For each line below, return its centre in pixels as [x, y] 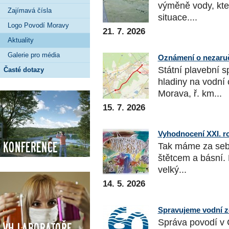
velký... [172, 170]
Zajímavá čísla [30, 10]
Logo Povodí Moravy [38, 25]
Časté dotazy [24, 70]
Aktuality [21, 40]
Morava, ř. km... [190, 94]
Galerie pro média [34, 55]
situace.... [177, 18]
